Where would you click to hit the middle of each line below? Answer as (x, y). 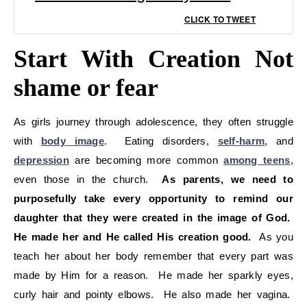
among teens (257, 160)
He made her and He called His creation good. (133, 236)
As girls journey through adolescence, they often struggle (153, 121)
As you (272, 236)
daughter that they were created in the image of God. (153, 217)
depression (41, 160)
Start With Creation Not (153, 59)
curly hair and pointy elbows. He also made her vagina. (153, 294)
